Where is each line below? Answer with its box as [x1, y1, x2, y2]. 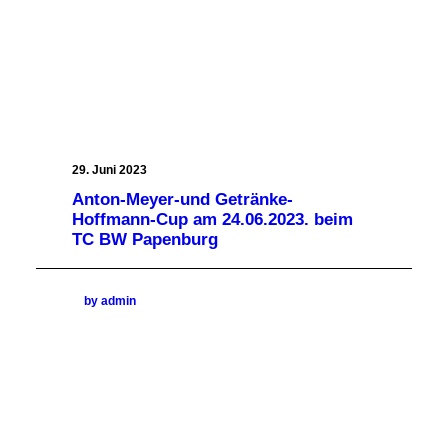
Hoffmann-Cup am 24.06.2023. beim [72, 209, 353, 229]
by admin [84, 294, 136, 309]
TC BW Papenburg [72, 229, 218, 249]
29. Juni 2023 [72, 162, 147, 177]
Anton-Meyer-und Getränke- [72, 189, 293, 209]
